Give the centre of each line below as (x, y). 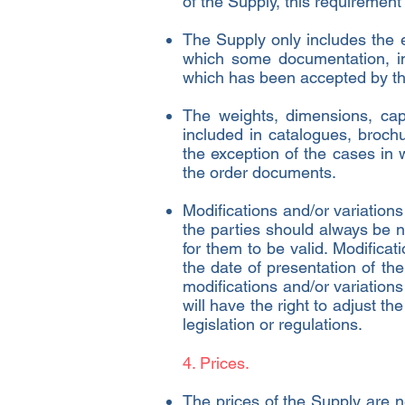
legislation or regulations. (273, 324)
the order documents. (259, 172)
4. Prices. (216, 363)
